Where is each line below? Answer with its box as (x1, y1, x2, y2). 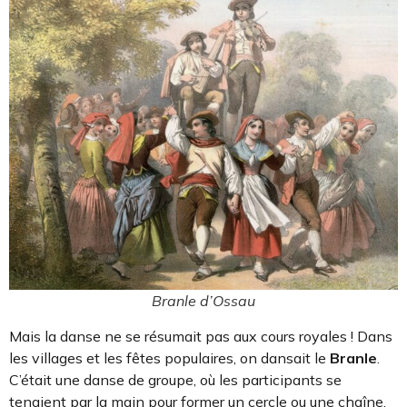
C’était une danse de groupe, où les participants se (9, 370, 342, 389)
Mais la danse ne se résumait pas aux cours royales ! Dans (9, 326, 392, 345)
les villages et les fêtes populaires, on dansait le (9, 348, 330, 367)
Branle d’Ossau (152, 291, 255, 310)
